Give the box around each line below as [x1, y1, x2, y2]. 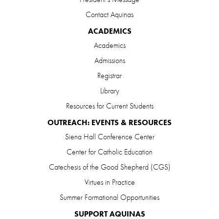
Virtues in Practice [84, 176, 135, 187]
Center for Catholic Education [66, 146, 153, 157]
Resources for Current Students [66, 100, 153, 111]
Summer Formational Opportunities [60, 192, 159, 202]
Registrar [97, 70, 122, 81]
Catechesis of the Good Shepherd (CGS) [48, 161, 171, 172]
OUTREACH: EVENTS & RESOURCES [47, 117, 172, 128]
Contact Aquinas [86, 9, 133, 20]
